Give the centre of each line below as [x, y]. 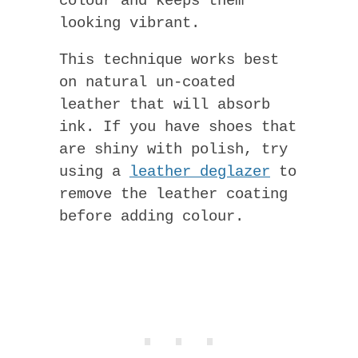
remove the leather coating [173, 195]
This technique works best [169, 60]
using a [94, 172]
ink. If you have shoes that [178, 127]
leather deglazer [200, 172]
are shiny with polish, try [173, 150]
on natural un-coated [147, 83]
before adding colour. [151, 217]
